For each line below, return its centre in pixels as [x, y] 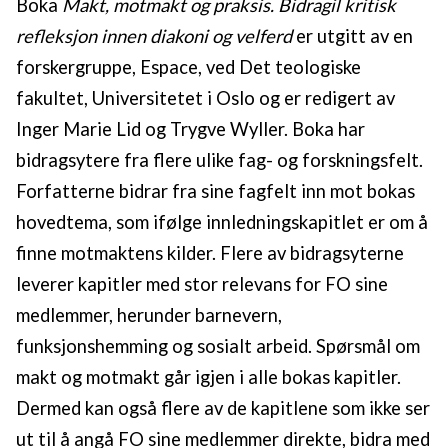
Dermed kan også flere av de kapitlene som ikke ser [223, 408]
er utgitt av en [352, 36]
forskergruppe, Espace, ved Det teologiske [188, 67]
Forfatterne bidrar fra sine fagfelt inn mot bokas [215, 191]
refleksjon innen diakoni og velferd [154, 36]
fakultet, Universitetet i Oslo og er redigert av [205, 98]
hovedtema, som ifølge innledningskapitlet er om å [222, 222]
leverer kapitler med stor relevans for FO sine [202, 284]
